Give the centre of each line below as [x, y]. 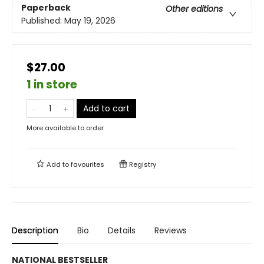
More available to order [65, 128]
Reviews [171, 230]
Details [122, 230]
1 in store [52, 85]
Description [35, 230]
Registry [142, 164]
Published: [43, 21]
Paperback [46, 8]
